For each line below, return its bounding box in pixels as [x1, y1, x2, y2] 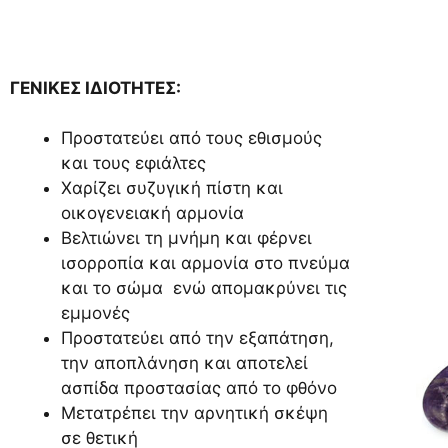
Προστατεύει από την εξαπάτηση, [61, 328, 334, 348]
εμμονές [61, 303, 130, 323]
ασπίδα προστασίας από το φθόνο [61, 378, 337, 398]
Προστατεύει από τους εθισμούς [61, 128, 322, 148]
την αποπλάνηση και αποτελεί [61, 353, 308, 373]
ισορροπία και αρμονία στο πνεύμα [61, 253, 350, 273]
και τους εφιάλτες [61, 153, 206, 173]
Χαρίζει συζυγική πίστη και [61, 178, 283, 198]
